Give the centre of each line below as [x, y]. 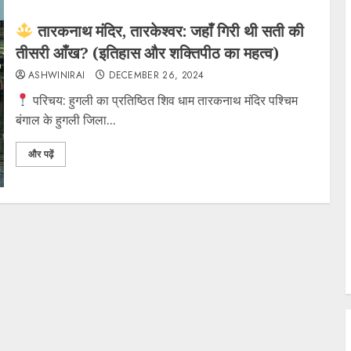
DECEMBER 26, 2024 [157, 75]
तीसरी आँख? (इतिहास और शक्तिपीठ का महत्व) [147, 52]
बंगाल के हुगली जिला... [65, 119]
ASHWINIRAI [56, 75]
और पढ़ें [40, 154]
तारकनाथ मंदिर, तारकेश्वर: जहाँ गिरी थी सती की [168, 31]
